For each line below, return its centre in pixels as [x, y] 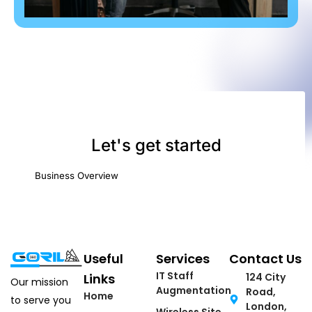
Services [183, 259]
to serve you [41, 301]
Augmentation [194, 291]
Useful [103, 259]
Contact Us [265, 259]
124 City [265, 278]
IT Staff [175, 276]
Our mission [39, 282]
